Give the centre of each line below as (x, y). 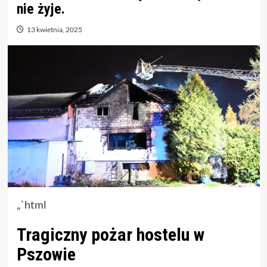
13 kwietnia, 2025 (54, 30)
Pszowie (46, 254)
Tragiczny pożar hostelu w (110, 235)
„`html (31, 205)
